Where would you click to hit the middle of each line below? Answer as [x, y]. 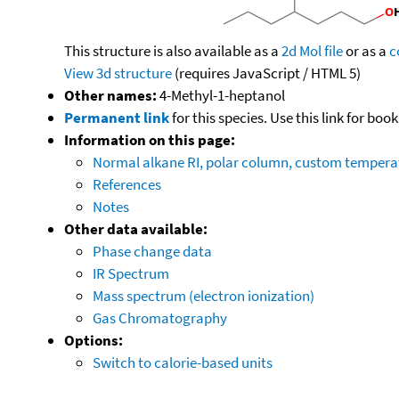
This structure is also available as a [173, 50]
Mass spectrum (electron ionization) [204, 295]
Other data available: [136, 228]
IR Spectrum [131, 273]
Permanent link [117, 117]
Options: [94, 340]
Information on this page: [150, 139]
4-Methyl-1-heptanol [221, 95]
